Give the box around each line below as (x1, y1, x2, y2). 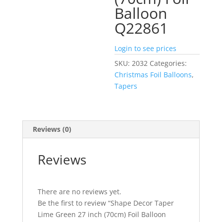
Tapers (114, 81, 138, 91)
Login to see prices (114, 43, 177, 53)
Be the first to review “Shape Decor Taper (37, 198, 174, 208)
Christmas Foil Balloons (114, 69, 192, 79)
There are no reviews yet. (37, 186, 121, 196)
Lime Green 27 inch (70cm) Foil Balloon (37, 209, 166, 219)
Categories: (150, 58, 187, 68)
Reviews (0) (32, 124, 71, 134)
